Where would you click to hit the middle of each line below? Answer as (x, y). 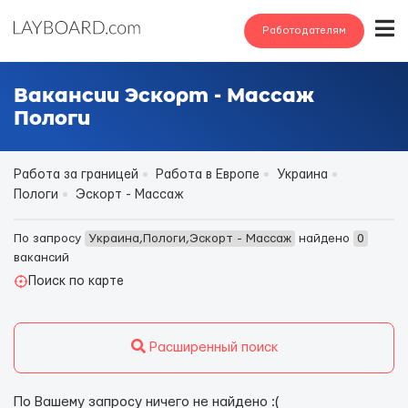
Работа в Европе (208, 175)
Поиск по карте (76, 281)
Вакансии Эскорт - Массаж (164, 95)
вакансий (41, 258)
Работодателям (304, 31)
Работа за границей (76, 175)
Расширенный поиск (211, 347)
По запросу (49, 239)
